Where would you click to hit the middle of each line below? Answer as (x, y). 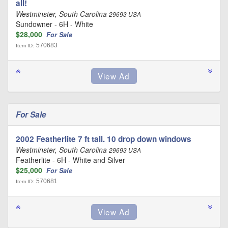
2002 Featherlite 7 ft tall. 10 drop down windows (104, 139)
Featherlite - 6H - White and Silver (70, 160)
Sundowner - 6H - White (54, 24)
